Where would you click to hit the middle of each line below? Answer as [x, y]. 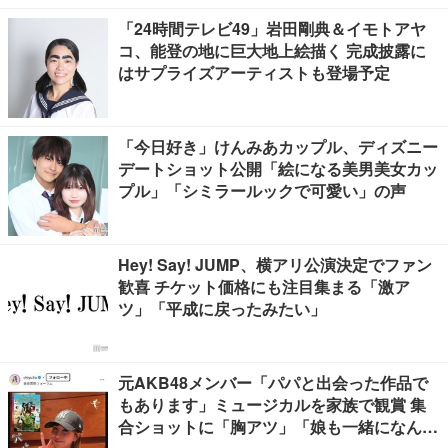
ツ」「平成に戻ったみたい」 [222, 308]
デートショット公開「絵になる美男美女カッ [278, 168]
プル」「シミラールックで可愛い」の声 [262, 190]
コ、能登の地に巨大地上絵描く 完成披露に [272, 50]
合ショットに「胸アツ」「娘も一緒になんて [278, 426]
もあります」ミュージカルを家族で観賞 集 [272, 404]
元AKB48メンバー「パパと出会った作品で [273, 382]
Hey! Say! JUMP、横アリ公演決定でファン [275, 264]
